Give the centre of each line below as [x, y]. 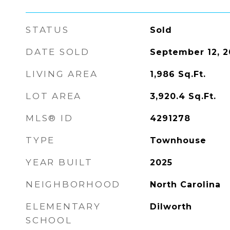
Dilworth [171, 207]
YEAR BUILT [59, 162]
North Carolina [185, 185]
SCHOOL [49, 220]
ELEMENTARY [63, 206]
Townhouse [178, 140]
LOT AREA [54, 96]
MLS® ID [50, 118]
